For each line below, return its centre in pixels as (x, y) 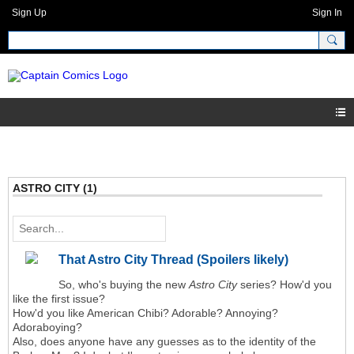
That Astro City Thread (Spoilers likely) (173, 260)
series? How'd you (284, 285)
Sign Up (29, 13)
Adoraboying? (47, 328)
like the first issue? (60, 299)
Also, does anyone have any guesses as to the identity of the (164, 342)
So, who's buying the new (124, 285)
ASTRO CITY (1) (55, 188)
